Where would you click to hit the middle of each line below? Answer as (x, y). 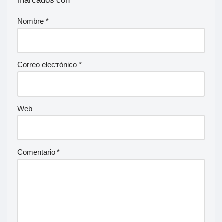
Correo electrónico (48, 64)
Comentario (37, 152)
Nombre (31, 21)
